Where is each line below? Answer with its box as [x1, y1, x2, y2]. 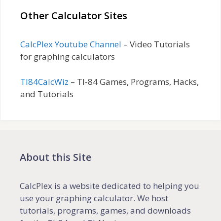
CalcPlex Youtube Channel [20, 38, 121, 50]
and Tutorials [20, 88, 74, 100]
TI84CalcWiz [20, 75, 69, 87]
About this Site [20, 150, 91, 164]
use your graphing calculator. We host [20, 192, 168, 204]
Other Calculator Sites [20, 9, 127, 23]
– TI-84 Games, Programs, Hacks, [69, 75, 199, 87]
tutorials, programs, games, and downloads [20, 204, 191, 216]
